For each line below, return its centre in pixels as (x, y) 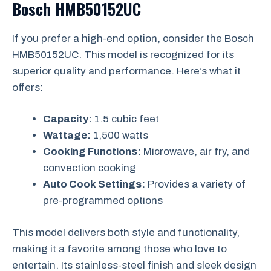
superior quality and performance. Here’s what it (126, 71)
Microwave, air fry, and (195, 152)
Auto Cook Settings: (94, 184)
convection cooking (90, 168)
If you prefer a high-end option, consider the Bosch (133, 38)
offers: (28, 87)
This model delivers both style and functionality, (126, 232)
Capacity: (67, 119)
